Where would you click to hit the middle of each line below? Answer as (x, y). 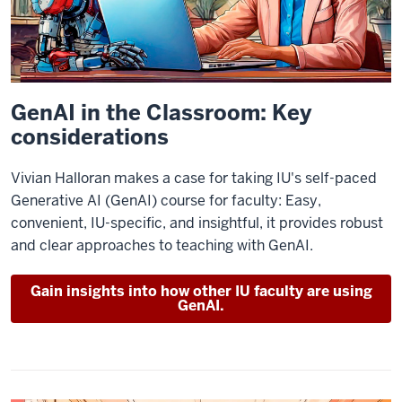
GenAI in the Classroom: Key (161, 112)
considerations (90, 136)
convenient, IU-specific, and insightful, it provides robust (197, 223)
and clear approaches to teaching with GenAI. (162, 245)
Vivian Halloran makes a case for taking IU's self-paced (194, 178)
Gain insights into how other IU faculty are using (201, 291)
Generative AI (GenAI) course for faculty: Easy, (166, 200)
